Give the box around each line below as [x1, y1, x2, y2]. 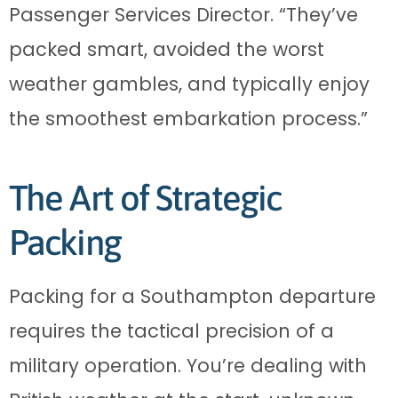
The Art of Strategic [9, 177, 282, 218]
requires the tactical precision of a [9, 317, 334, 344]
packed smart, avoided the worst [9, 36, 324, 62]
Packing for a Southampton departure [9, 283, 376, 309]
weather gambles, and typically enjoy [9, 70, 370, 97]
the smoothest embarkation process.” [9, 105, 368, 131]
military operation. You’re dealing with [9, 352, 367, 378]
